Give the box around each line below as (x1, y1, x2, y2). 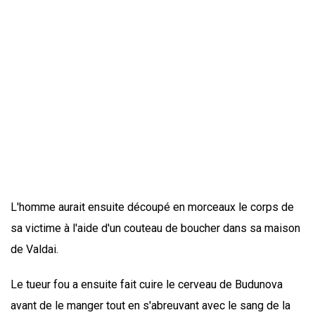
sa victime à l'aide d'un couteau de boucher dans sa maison (11, 221, 300, 236)
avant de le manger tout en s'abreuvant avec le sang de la (11, 299, 290, 313)
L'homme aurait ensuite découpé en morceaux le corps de (11, 200, 294, 214)
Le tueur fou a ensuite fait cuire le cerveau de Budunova (11, 278, 283, 292)
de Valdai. (11, 243, 58, 257)
